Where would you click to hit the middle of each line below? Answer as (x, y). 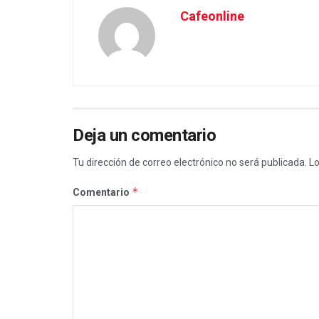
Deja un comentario (145, 135)
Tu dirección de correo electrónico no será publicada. (190, 162)
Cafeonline (212, 16)
